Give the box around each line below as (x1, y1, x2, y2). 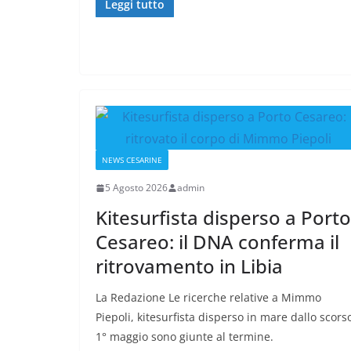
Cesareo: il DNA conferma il (96, 229, 339, 255)
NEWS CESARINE (102, 154, 162, 166)
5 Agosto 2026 (105, 181, 168, 195)
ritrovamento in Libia (96, 253, 283, 280)
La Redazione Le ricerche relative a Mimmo (96, 290, 321, 306)
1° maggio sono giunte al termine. (96, 329, 273, 345)
